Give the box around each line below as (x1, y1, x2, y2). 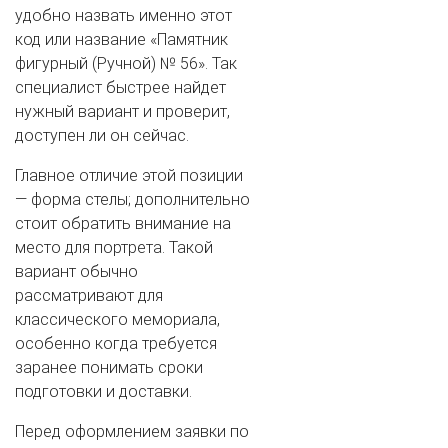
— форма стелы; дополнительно (15, 189, 250, 209)
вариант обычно (15, 261, 138, 281)
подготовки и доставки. (15, 381, 192, 401)
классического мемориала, (15, 309, 220, 329)
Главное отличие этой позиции (15, 165, 243, 185)
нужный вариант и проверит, (15, 101, 230, 121)
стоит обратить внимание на (15, 213, 231, 233)
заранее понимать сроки (15, 357, 203, 377)
